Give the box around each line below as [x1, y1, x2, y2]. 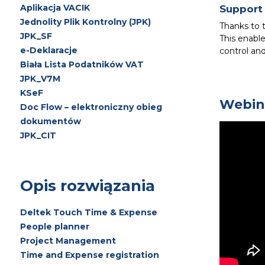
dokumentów [20, 116, 81, 127]
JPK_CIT [20, 130, 56, 141]
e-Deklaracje [20, 45, 77, 56]
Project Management [20, 235, 116, 246]
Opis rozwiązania [20, 176, 155, 195]
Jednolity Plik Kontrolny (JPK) [20, 17, 151, 27]
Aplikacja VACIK [20, 2, 90, 13]
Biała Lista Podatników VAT [20, 59, 144, 70]
